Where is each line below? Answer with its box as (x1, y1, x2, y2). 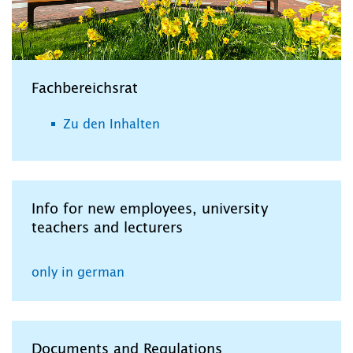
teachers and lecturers (32, 221, 183, 236)
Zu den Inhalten (63, 118, 160, 132)
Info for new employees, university (32, 203, 268, 217)
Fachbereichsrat (32, 82, 138, 97)
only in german (32, 266, 124, 280)
